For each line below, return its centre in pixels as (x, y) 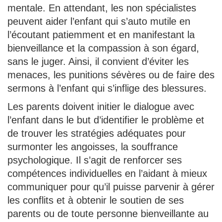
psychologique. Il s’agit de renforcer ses (95, 160)
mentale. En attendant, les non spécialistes (102, 8)
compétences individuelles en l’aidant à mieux (107, 174)
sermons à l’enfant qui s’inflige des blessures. (107, 88)
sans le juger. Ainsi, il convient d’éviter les (98, 62)
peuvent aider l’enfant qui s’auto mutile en (99, 22)
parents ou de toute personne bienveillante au (108, 214)
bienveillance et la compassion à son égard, (103, 48)
